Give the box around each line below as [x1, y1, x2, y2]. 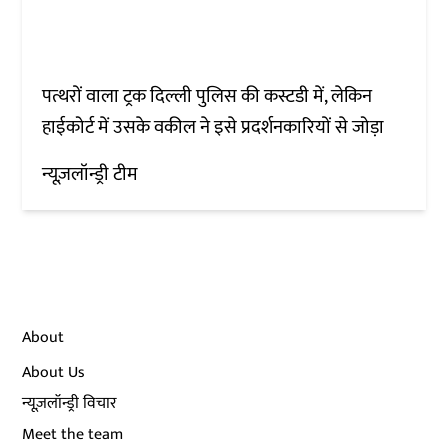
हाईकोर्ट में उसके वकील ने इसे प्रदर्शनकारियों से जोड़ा [42, 112, 385, 144]
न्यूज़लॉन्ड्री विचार [22, 390, 118, 418]
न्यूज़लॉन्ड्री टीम [42, 159, 139, 191]
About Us [22, 359, 86, 387]
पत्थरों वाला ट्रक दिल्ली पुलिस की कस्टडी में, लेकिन [42, 81, 373, 113]
